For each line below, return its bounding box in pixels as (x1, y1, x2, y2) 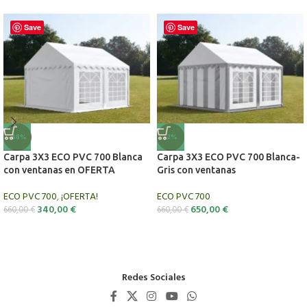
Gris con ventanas (157, 164, 236, 176)
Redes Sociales (121, 270, 186, 286)
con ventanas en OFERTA (3, 164, 115, 176)
